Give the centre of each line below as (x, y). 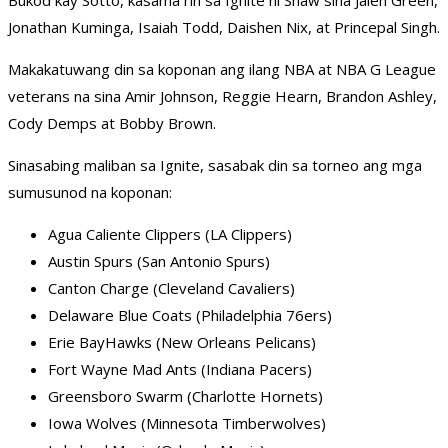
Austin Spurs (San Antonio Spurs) (159, 261)
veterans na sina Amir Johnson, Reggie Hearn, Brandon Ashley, (222, 96)
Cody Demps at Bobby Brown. (112, 123)
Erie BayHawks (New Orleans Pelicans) (182, 342)
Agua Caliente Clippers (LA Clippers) (170, 234)
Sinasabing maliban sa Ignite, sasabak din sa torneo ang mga (215, 165)
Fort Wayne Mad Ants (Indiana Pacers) (180, 369)
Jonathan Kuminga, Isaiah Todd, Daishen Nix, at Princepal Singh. (224, 27)
